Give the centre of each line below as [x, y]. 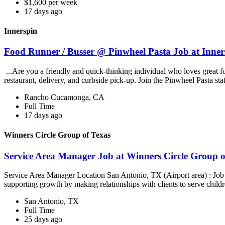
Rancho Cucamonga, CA [64, 97]
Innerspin [21, 31]
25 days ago [43, 219]
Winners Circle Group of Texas [57, 135]
